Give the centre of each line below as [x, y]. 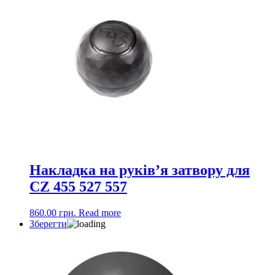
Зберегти [48, 224]
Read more [100, 213]
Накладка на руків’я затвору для [140, 170]
